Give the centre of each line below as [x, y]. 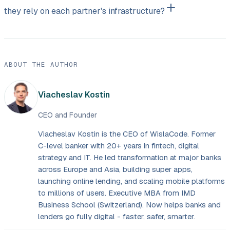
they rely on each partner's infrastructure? [84, 11]
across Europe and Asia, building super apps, [115, 169]
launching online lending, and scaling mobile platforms [131, 181]
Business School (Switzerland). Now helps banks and [129, 204]
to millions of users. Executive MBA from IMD [117, 193]
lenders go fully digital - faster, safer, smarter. [117, 216]
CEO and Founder [68, 115]
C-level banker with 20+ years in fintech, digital [119, 145]
